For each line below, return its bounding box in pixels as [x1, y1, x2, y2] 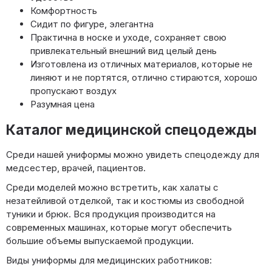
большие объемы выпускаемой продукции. [6, 235, 194, 247]
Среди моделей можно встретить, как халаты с [6, 182, 219, 194]
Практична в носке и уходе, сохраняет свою [30, 32, 226, 44]
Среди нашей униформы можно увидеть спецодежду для [6, 149, 259, 161]
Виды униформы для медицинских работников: [6, 254, 212, 267]
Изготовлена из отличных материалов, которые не [30, 58, 253, 70]
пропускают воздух [30, 85, 117, 97]
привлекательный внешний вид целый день [30, 45, 217, 57]
